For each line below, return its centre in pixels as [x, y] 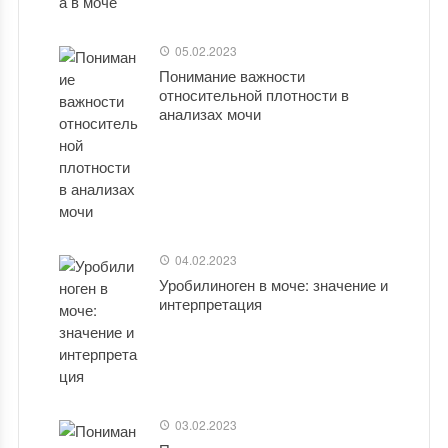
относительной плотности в [253, 94]
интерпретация [210, 303]
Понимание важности [231, 75]
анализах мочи [209, 113]
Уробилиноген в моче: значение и [273, 284]
